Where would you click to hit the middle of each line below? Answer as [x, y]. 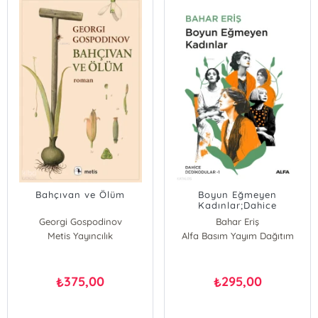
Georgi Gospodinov [80, 221]
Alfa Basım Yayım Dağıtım [237, 236]
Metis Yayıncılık [81, 236]
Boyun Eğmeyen [238, 194]
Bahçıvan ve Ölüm [81, 194]
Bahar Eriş [238, 221]
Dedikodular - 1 [237, 216]
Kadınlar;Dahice [238, 205]
